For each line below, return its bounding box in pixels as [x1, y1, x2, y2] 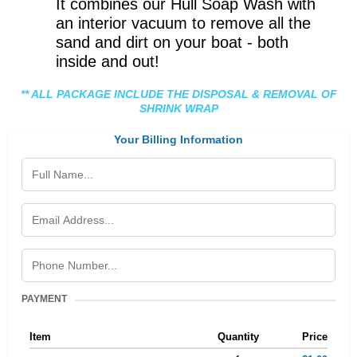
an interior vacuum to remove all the [56, 14, 311, 33]
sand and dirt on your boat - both [56, 33, 288, 52]
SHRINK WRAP [139, 102, 218, 116]
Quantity [217, 331, 259, 343]
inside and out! [56, 53, 159, 71]
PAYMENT [22, 293, 67, 305]
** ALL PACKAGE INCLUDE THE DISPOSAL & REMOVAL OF [20, 88, 337, 101]
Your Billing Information [114, 133, 243, 147]
